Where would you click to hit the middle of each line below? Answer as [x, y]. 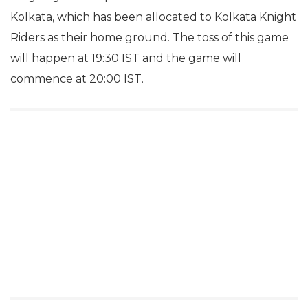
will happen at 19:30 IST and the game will [126, 58]
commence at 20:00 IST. [77, 79]
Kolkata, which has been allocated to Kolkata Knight [153, 17]
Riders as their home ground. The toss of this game [150, 38]
